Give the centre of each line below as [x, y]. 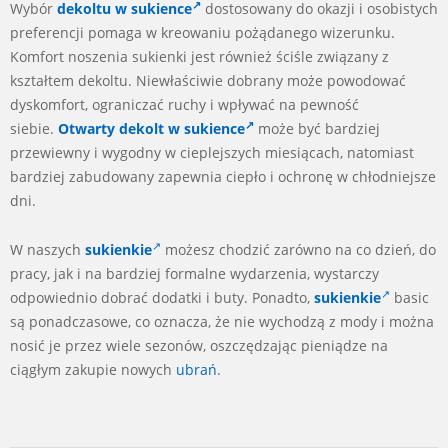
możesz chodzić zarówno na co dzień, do [298, 249]
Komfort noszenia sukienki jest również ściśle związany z [199, 56]
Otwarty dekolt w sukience [151, 128]
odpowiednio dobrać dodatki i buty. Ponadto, [162, 297]
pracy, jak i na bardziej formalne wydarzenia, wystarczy [194, 273]
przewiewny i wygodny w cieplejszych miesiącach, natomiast [212, 152]
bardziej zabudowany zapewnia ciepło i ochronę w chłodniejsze [223, 176]
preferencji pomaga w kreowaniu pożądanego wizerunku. [202, 32]
